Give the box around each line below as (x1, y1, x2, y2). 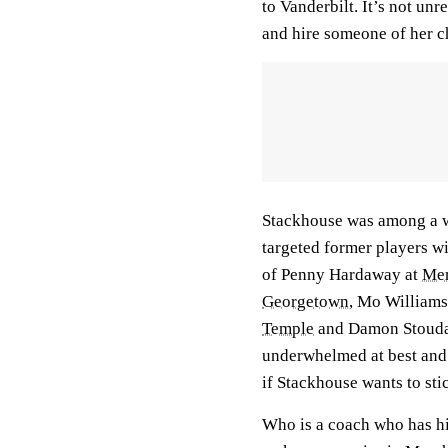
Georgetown (262, 291, 349, 311)
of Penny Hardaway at (262, 264, 422, 284)
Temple (262, 318, 314, 338)
